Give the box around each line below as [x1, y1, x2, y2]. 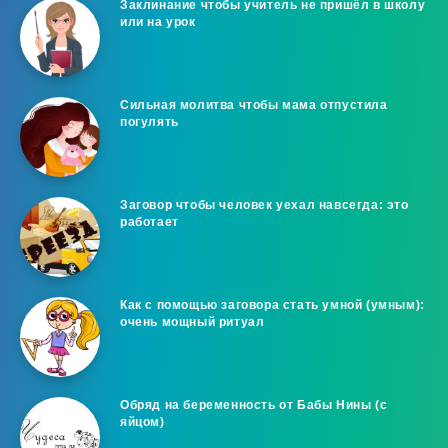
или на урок [120, 15, 196, 30]
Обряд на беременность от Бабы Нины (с [120, 398, 388, 413]
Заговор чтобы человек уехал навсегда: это [120, 198, 409, 213]
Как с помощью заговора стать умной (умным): [120, 298, 425, 313]
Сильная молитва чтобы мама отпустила [120, 98, 388, 113]
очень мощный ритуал [120, 315, 265, 330]
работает [120, 215, 179, 230]
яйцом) [120, 415, 165, 430]
